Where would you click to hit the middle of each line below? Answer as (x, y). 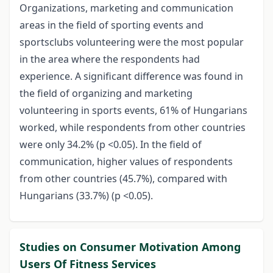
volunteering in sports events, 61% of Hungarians (133, 110)
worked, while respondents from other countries (133, 127)
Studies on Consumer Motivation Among (130, 246)
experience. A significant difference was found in (131, 76)
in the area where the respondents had (110, 59)
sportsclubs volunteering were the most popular (132, 42)
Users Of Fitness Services (88, 264)
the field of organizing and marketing (106, 93)
